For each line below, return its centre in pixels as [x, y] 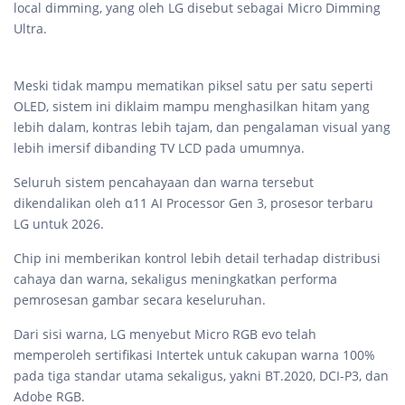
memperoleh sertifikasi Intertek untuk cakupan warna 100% [194, 355]
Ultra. [30, 29]
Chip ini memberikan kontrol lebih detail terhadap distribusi [197, 259]
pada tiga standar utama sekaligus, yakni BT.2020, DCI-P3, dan [201, 376]
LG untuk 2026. [61, 224]
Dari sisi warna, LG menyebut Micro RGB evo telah [165, 334]
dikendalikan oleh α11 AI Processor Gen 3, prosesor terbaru [193, 203]
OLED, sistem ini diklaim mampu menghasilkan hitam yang [192, 107]
